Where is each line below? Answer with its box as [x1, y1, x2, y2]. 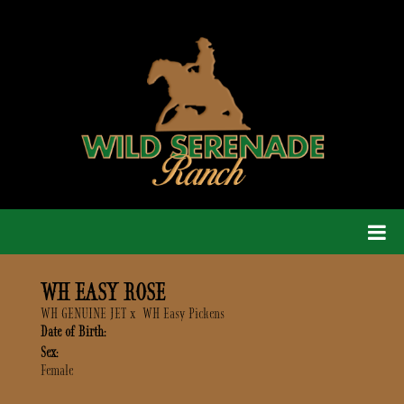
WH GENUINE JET [41, 307, 126, 321]
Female [41, 363, 73, 378]
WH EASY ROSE [41, 280, 165, 306]
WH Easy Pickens [142, 307, 225, 321]
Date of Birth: [41, 325, 106, 339]
